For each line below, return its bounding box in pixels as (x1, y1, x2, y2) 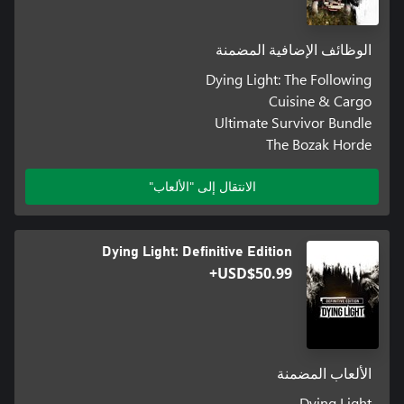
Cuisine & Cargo (269, 90, 372, 110)
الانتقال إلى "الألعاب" (148, 178, 256, 196)
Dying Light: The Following (206, 69, 372, 88)
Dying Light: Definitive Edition (102, 244, 292, 260)
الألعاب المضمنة (277, 367, 372, 382)
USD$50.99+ (217, 263, 292, 284)
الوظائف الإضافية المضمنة (216, 42, 372, 58)
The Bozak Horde (266, 133, 372, 153)
